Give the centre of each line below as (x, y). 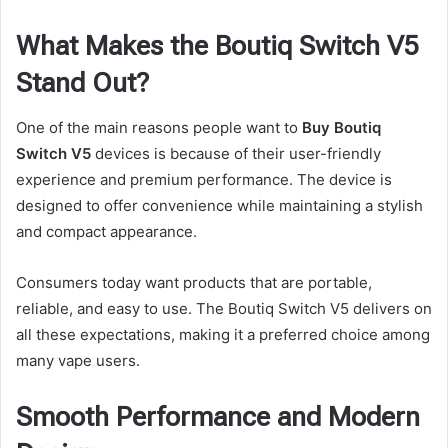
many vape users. (78, 361)
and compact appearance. (106, 232)
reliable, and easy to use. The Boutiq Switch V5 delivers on (224, 309)
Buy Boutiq (341, 128)
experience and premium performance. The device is (204, 180)
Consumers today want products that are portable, (194, 283)
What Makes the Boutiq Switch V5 (217, 45)
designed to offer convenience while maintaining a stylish (219, 206)
